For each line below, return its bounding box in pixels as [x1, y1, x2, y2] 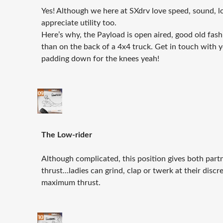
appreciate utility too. [41, 19, 116, 27]
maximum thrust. [41, 179, 101, 187]
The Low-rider [41, 131, 92, 139]
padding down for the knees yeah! [41, 55, 159, 63]
